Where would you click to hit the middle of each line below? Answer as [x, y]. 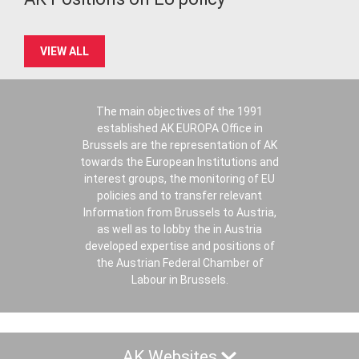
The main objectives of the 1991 [179, 111]
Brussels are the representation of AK [179, 145]
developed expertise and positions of [179, 246]
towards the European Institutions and [179, 162]
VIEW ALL [65, 51]
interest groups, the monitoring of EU [179, 179]
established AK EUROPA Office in [179, 128]
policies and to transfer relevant [179, 196]
